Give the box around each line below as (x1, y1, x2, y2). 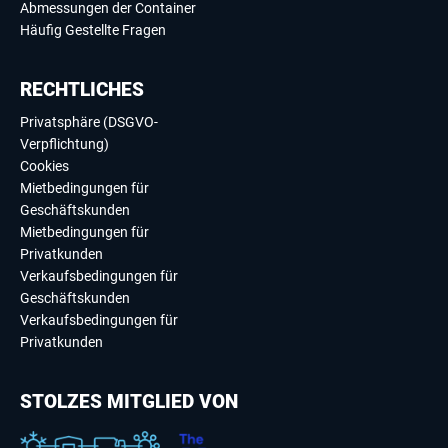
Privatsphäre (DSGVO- (20, 114, 158, 131)
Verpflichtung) (20, 136, 109, 153)
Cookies (20, 158, 69, 175)
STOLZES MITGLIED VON (20, 390, 238, 414)
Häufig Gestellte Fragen (20, 22, 166, 39)
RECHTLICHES (20, 78, 144, 102)
